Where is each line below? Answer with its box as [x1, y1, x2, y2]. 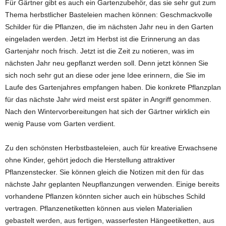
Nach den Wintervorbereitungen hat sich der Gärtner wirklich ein [5, 107, 210, 116]
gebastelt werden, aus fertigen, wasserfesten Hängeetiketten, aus [5, 216, 214, 225]
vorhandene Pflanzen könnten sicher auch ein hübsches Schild [5, 192, 205, 201]
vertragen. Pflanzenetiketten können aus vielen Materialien [5, 204, 192, 213]
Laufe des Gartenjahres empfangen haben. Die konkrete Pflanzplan [5, 83, 221, 92]
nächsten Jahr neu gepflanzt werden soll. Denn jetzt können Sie [5, 59, 208, 68]
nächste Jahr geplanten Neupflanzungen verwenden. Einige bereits [5, 180, 219, 189]
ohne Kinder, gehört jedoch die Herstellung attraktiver [5, 156, 175, 164]
